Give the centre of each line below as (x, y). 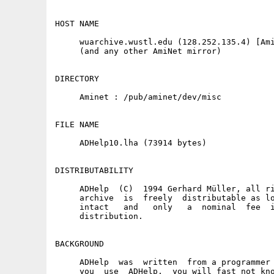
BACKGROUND (80, 244)
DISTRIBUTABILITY (94, 170)
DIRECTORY (77, 79)
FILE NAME (77, 124)
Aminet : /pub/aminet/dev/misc (138, 97)
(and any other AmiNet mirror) (138, 51)
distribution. (99, 216)
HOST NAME (77, 24)
